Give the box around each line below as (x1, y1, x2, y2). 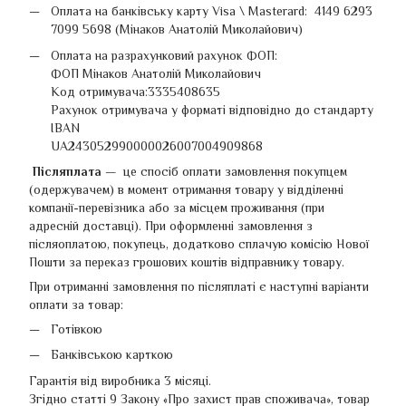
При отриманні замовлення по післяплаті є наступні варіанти (29, 278, 369, 294)
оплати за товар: (29, 296, 123, 312)
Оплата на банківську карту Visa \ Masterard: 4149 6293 (51, 4, 372, 19)
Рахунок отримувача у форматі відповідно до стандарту (51, 101, 373, 117)
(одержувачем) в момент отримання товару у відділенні (29, 181, 343, 197)
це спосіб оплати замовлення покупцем (123, 163, 347, 179)
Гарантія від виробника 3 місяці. (29, 372, 211, 388)
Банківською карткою (51, 347, 184, 362)
